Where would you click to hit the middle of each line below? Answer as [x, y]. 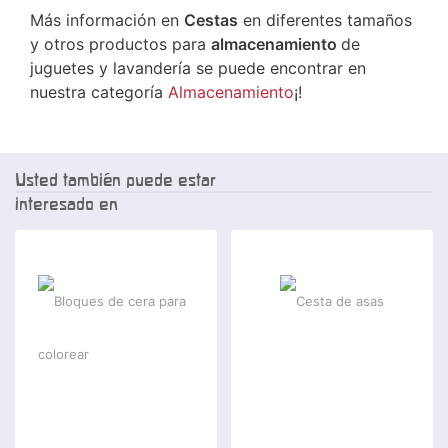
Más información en [107, 20]
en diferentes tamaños [325, 20]
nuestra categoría [99, 92]
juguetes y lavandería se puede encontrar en [198, 68]
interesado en [66, 204]
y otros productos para [120, 44]
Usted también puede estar [115, 180]
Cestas [211, 20]
